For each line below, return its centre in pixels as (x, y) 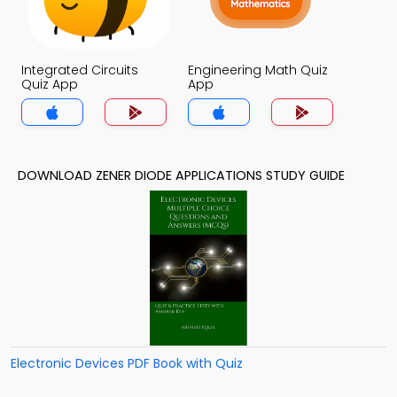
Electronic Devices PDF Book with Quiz (127, 363)
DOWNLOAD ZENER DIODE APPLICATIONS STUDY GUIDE (181, 175)
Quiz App (50, 84)
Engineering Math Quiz (258, 70)
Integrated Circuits (80, 70)
